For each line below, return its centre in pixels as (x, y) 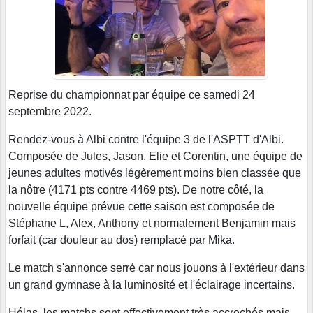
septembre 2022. (50, 111)
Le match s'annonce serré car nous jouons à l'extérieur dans (156, 268)
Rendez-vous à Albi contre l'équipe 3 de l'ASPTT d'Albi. (146, 139)
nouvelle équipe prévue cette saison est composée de (141, 206)
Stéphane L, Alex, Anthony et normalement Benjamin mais (152, 223)
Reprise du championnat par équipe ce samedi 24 (132, 94)
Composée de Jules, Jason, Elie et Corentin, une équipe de (155, 156)
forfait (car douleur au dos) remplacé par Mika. (122, 240)
